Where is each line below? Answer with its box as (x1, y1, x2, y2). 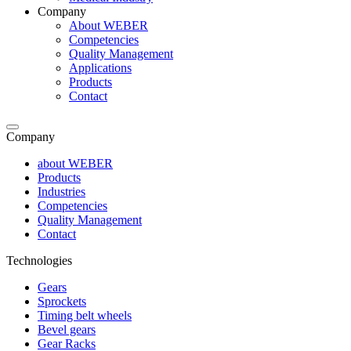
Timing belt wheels (38, 308, 132, 322)
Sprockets (38, 294, 86, 308)
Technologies (6, 253, 72, 267)
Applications (69, 60, 132, 74)
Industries (38, 184, 85, 198)
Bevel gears (38, 322, 96, 336)
